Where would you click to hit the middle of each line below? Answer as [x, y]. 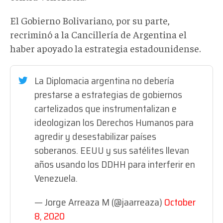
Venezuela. [56, 178]
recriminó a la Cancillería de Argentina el [98, 34]
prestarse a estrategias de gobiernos [108, 94]
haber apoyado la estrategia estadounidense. [105, 48]
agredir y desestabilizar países [95, 136]
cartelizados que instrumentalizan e [106, 108]
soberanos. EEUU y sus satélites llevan [112, 150]
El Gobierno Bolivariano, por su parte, [90, 20]
